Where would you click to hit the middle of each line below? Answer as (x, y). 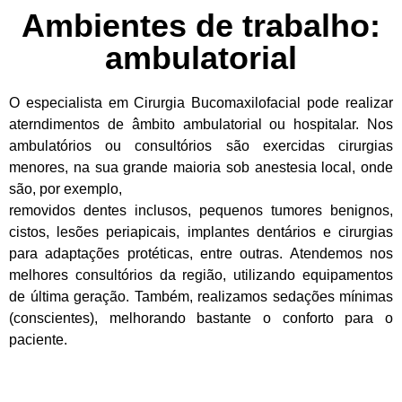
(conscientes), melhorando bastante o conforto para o (201, 319)
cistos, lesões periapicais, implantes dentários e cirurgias (201, 232)
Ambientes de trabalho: (201, 26)
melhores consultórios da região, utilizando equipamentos (201, 275)
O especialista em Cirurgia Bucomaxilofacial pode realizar (201, 103)
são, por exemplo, (66, 189)
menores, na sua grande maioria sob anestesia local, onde (201, 168)
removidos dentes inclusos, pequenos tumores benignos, (201, 211)
